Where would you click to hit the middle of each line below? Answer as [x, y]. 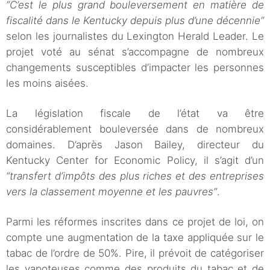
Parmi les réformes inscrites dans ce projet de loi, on [135, 222]
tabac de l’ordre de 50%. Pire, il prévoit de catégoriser [135, 253]
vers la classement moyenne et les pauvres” [111, 192]
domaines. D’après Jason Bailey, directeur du [135, 145]
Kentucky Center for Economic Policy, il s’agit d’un [135, 161]
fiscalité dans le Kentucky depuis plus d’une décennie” [135, 21]
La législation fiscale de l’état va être [135, 114]
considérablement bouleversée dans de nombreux [135, 129]
